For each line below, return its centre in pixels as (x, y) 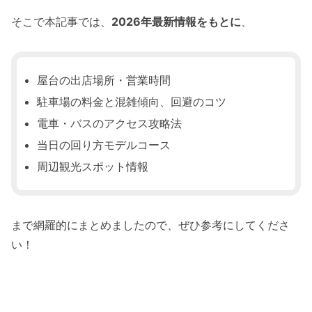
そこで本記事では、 (61, 21)
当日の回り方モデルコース (104, 145)
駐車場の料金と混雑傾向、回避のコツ (132, 101)
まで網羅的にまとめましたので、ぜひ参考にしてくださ (150, 225)
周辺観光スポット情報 (93, 167)
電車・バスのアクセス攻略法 (110, 124)
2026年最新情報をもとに (176, 21)
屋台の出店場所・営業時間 (104, 80)
